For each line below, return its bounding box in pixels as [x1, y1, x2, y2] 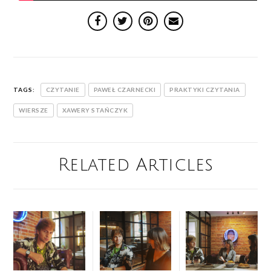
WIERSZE [19, 106, 48, 114]
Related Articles [57, 155, 214, 175]
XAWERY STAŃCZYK [62, 106, 128, 114]
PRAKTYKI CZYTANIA [169, 85, 240, 93]
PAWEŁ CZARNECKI [93, 85, 156, 93]
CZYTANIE [45, 85, 80, 93]
